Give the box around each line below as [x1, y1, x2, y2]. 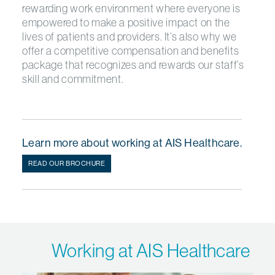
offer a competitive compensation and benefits [22, 44, 239, 58]
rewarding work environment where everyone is [22, 1, 241, 15]
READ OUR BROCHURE [28, 159, 106, 168]
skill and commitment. [22, 72, 124, 86]
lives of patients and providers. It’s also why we [22, 29, 237, 44]
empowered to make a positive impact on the [22, 15, 230, 29]
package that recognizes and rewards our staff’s [22, 58, 244, 72]
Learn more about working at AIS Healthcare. [22, 136, 242, 150]
